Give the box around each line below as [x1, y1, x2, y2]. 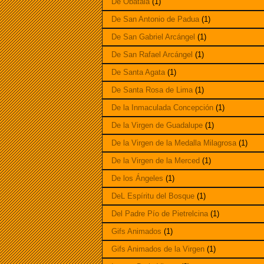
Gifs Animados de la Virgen [111, 245, 204, 254]
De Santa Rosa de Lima [111, 85, 193, 95]
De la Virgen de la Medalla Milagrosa [111, 138, 236, 148]
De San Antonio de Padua [111, 15, 199, 24]
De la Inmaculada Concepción [111, 103, 213, 113]
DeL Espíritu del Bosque [111, 192, 194, 201]
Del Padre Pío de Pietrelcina [111, 209, 208, 219]
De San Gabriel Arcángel [111, 32, 195, 42]
